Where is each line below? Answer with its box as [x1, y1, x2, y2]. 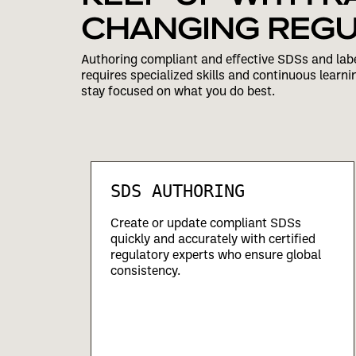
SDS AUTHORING [110, 180, 245, 201]
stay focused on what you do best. [81, 82, 275, 99]
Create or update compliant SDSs [110, 214, 301, 230]
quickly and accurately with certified [110, 230, 315, 246]
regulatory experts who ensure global [110, 246, 321, 262]
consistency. [110, 261, 180, 278]
